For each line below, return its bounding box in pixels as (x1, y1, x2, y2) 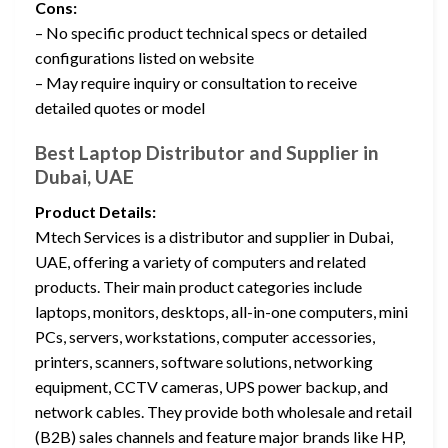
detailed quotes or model (35, 98, 205, 118)
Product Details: (35, 201, 156, 221)
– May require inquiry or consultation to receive (35, 73, 357, 93)
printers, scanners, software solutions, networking (35, 351, 373, 371)
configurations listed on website (35, 48, 254, 68)
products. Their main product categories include (35, 276, 362, 296)
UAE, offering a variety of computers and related (35, 251, 366, 271)
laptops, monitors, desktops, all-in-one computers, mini (35, 301, 408, 321)
